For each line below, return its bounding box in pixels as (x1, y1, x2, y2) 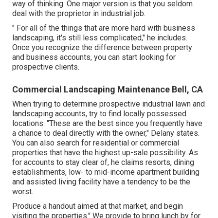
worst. (12, 186, 34, 196)
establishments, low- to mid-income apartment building (12, 167, 200, 177)
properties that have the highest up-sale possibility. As (12, 147, 199, 157)
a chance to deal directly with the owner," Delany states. (12, 128, 200, 138)
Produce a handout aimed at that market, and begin (12, 201, 183, 211)
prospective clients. (12, 62, 80, 72)
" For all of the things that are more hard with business (12, 23, 196, 33)
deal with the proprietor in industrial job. (12, 8, 146, 18)
